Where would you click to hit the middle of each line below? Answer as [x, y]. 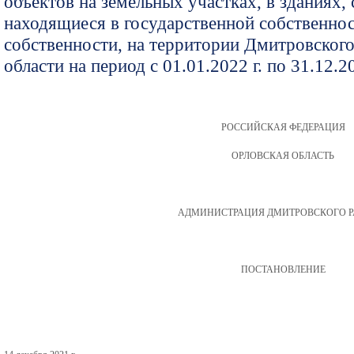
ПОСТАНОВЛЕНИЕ [283, 269]
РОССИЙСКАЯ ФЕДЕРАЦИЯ [283, 127]
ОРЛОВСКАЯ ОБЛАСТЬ [283, 155]
